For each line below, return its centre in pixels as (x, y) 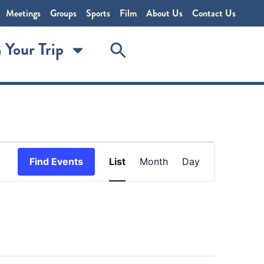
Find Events (56, 162)
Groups (63, 13)
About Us (164, 13)
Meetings (23, 13)
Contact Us (214, 13)
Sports (98, 13)
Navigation (195, 191)
